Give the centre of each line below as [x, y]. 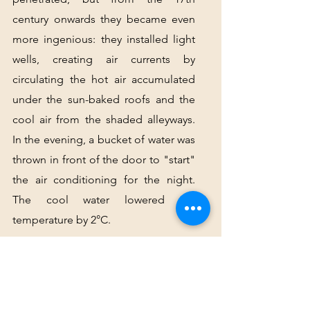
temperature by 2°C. [62, 220]
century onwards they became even [104, 19]
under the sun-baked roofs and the [104, 100]
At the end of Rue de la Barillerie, [104, 257]
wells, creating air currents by [104, 60]
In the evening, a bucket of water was [104, 140]
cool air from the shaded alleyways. [104, 120]
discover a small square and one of [104, 297]
